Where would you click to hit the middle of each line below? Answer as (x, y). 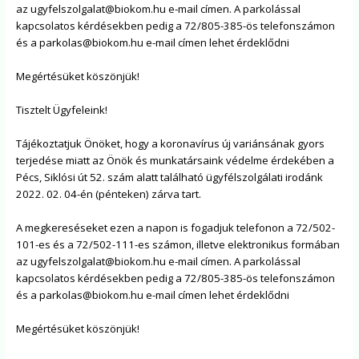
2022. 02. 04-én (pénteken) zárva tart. (109, 194)
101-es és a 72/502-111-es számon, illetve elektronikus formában (178, 244)
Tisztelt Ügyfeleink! (62, 109)
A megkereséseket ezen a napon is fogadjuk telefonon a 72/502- (176, 227)
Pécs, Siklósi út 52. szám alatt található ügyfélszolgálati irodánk (170, 177)
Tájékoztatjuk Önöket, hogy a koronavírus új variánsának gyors (171, 143)
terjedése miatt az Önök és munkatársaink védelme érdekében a (175, 160)
